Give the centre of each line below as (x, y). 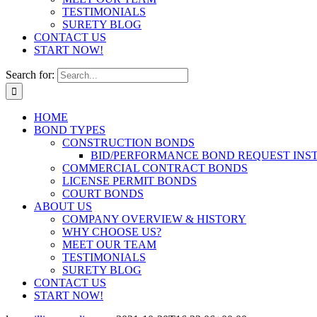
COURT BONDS (103, 194)
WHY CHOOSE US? (112, 232)
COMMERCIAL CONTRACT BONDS (155, 168)
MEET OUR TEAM (109, 244)
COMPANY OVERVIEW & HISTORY (154, 219)
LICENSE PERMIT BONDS (129, 181)
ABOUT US (63, 206)
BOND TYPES (70, 130)
